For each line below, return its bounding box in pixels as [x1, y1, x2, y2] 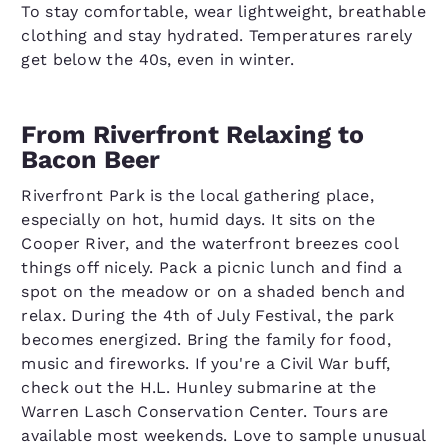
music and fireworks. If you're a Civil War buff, [21, 354, 391, 373]
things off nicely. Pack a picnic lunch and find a [21, 258, 403, 277]
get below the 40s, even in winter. [21, 50, 295, 69]
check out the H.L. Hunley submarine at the [21, 378, 376, 397]
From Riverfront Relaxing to [21, 120, 365, 149]
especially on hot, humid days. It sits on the [21, 210, 375, 229]
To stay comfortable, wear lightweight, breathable [21, 2, 427, 21]
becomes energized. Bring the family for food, [21, 330, 391, 349]
